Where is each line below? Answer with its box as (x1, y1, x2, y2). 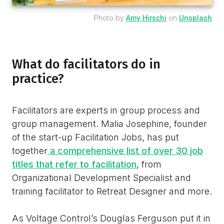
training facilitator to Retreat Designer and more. (12, 185, 212, 196)
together (12, 145, 47, 156)
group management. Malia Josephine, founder (12, 118, 207, 129)
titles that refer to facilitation (12, 158, 136, 169)
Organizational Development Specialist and (12, 172, 191, 183)
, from (136, 158, 161, 169)
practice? (12, 70, 67, 86)
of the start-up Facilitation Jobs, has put (12, 131, 179, 142)
